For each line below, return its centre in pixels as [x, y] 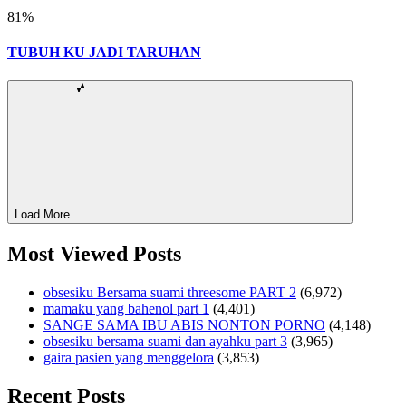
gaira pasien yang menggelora [129, 358]
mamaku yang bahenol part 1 [126, 309]
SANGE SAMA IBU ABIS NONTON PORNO [184, 325]
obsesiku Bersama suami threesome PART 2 [170, 293]
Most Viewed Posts [94, 254]
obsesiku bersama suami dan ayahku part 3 [165, 342]
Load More [42, 215]
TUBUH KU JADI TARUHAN [104, 53]
